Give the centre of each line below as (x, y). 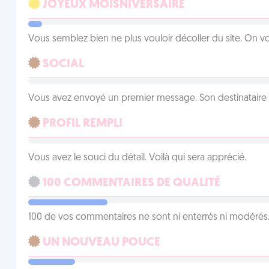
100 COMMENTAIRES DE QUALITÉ (130, 183)
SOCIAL (62, 64)
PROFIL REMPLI (81, 124)
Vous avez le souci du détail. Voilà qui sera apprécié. (137, 158)
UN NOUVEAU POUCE (100, 243)
